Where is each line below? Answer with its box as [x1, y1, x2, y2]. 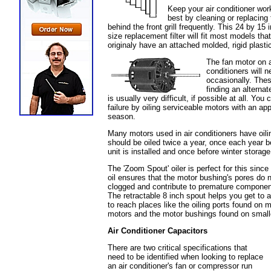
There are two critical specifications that [108, 243, 247, 252]
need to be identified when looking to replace [108, 252, 263, 261]
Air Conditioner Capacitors [108, 226, 207, 235]
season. [108, 112, 135, 121]
